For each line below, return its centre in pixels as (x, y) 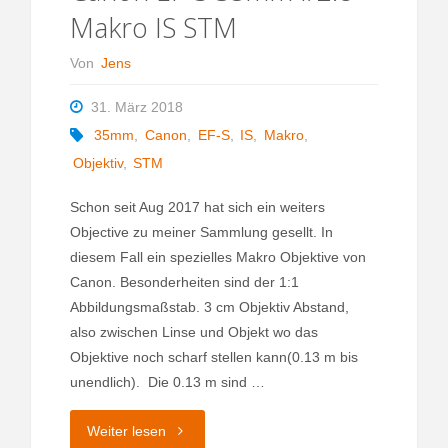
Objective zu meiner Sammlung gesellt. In (201, 232)
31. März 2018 (136, 106)
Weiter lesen (126, 430)
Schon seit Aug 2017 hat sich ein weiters (197, 207)
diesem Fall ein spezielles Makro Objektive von (217, 257)
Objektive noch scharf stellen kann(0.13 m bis (213, 357)
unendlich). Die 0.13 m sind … (167, 382)
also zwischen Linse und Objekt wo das (193, 332)
